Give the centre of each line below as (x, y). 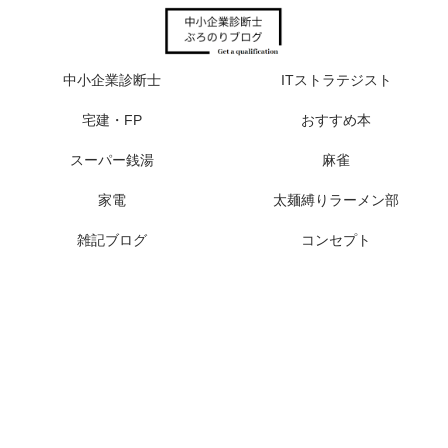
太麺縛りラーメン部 (336, 199)
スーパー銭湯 (112, 159)
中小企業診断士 (112, 79)
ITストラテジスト (336, 79)
